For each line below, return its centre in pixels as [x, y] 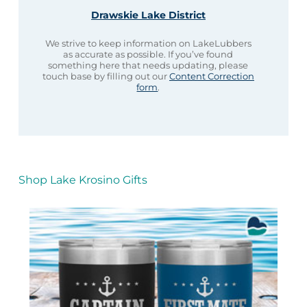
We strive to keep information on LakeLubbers [148, 44]
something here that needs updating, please [148, 65]
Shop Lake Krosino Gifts [83, 180]
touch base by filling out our [106, 76]
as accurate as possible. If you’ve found [148, 54]
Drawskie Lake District [148, 15]
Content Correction [211, 76]
